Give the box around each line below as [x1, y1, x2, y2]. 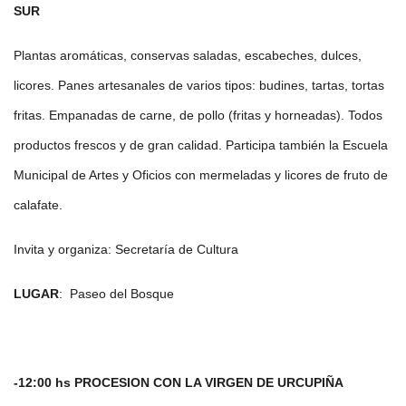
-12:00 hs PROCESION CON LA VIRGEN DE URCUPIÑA [14, 375, 343, 390]
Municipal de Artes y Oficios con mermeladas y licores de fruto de [14, 168, 388, 182]
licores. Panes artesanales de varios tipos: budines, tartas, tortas [14, 78, 384, 92]
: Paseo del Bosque [59, 286, 174, 301]
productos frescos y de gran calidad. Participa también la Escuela [14, 138, 388, 152]
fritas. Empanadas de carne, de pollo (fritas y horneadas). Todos [14, 108, 382, 122]
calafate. [14, 198, 63, 212]
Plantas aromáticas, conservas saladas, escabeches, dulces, [14, 48, 362, 63]
